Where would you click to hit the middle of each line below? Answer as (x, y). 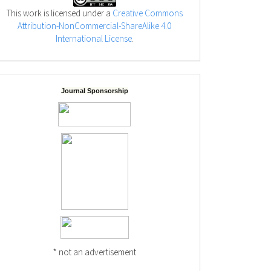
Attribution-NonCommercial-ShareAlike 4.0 (94, 26)
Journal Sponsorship (94, 90)
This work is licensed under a (59, 13)
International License (93, 39)
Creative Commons (147, 13)
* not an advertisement (94, 252)
